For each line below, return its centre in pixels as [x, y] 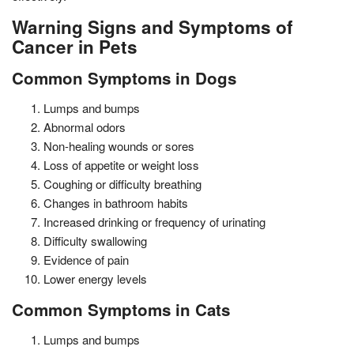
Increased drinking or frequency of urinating [154, 221]
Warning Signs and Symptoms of [153, 26]
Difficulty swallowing [95, 240]
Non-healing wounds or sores [119, 145]
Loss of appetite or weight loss [121, 164]
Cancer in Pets [75, 46]
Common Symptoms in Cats [121, 309]
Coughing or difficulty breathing [122, 183]
